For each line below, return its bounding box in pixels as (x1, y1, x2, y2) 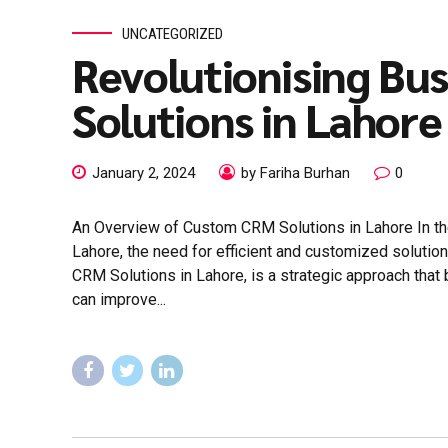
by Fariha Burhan (241, 164, 350, 183)
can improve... (72, 290, 166, 310)
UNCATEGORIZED (122, 24, 223, 43)
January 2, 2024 (92, 164, 195, 183)
